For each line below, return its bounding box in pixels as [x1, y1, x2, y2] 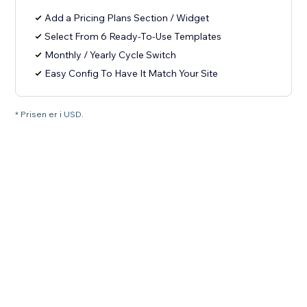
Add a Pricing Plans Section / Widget [45, 12, 210, 25]
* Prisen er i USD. [15, 109, 84, 120]
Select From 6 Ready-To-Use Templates [45, 30, 222, 43]
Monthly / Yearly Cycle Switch [45, 49, 177, 62]
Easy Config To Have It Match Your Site [45, 67, 219, 80]
